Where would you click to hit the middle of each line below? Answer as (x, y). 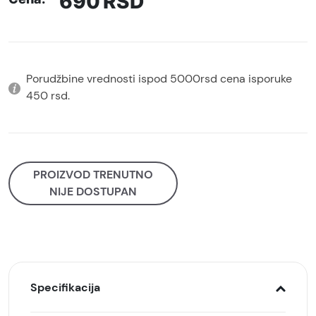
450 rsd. (48, 96)
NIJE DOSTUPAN (93, 192)
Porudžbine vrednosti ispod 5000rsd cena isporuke (159, 79)
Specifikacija (65, 287)
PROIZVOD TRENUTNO (93, 175)
